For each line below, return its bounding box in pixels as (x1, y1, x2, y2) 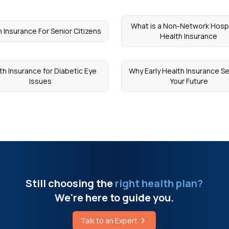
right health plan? (113, 176, 203, 190)
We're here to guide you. (55, 190, 174, 204)
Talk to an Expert (81, 215, 138, 225)
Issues (29, 76, 52, 86)
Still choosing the (26, 176, 113, 190)
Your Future (169, 76, 208, 86)
